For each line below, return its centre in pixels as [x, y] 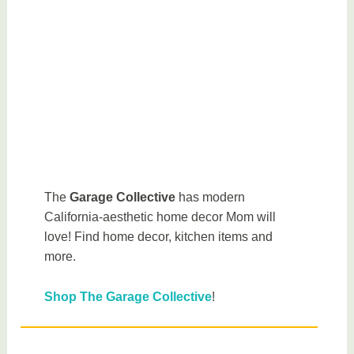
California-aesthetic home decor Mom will [160, 217]
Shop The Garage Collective [128, 296]
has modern [211, 198]
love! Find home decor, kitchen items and [159, 237]
